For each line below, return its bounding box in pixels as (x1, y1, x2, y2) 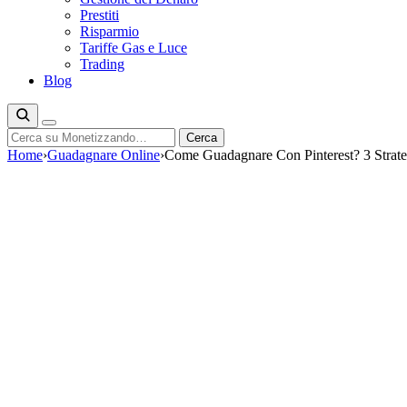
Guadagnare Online (47, 147, 160, 163)
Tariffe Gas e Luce (80, 40, 187, 55)
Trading (80, 56, 124, 72)
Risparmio (80, 24, 139, 39)
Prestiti (80, 7, 119, 23)
